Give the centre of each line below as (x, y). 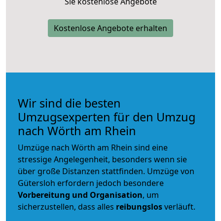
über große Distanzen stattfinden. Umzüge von (106, 171)
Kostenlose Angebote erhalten (110, 28)
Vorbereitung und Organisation (80, 195)
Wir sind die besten (69, 103)
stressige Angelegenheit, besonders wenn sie (102, 159)
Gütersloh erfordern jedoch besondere (91, 183)
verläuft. (179, 206)
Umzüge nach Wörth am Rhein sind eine (93, 147)
